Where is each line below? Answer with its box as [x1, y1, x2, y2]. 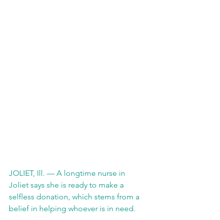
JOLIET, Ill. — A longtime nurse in [9, 168, 127, 178]
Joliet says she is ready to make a [9, 180, 126, 190]
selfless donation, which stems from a [9, 192, 141, 201]
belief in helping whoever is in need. [9, 204, 136, 213]
